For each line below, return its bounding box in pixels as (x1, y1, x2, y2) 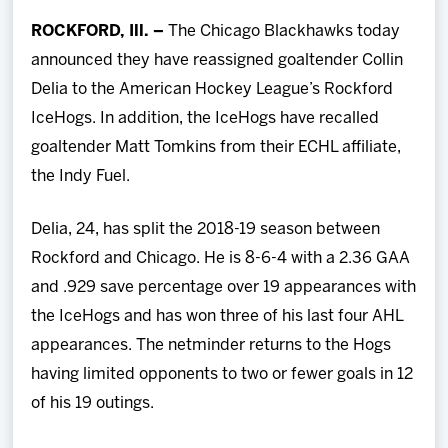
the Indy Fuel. (31, 168, 131, 184)
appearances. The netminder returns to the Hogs (31, 337, 392, 353)
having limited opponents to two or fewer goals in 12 (31, 366, 414, 382)
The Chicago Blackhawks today (168, 23, 401, 39)
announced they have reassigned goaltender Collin (31, 52, 404, 68)
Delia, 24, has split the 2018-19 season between (31, 221, 381, 237)
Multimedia (22, 182, 100, 196)
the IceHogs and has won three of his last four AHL (31, 308, 404, 324)
